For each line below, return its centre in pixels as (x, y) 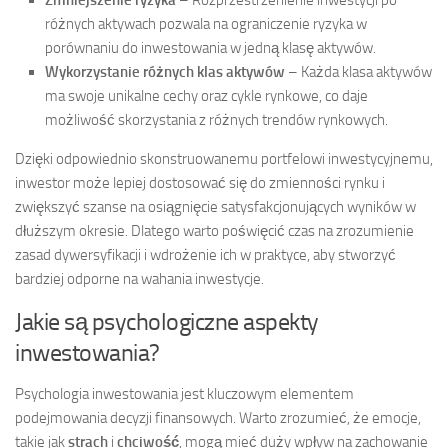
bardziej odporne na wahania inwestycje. (139, 279)
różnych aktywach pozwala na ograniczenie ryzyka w (206, 24)
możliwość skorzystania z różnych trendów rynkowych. (216, 120)
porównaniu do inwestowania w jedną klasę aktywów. (210, 48)
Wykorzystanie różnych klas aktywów (165, 72)
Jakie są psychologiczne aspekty (167, 322)
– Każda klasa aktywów (358, 72)
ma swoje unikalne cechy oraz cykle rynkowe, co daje (206, 96)
